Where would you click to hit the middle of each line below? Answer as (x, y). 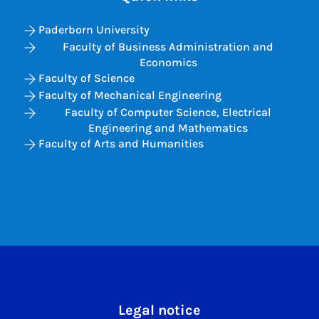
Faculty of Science (87, 78)
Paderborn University (94, 30)
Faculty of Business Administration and (168, 47)
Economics (168, 62)
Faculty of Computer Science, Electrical (168, 112)
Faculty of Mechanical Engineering (130, 95)
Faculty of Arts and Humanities (121, 143)
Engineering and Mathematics (168, 128)
